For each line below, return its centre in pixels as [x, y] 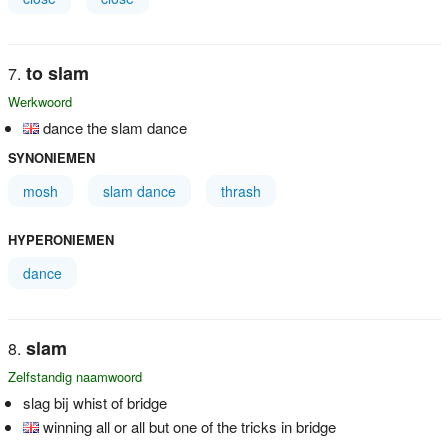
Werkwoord [39, 101]
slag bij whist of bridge [94, 402]
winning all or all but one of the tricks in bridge [189, 426]
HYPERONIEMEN [60, 239]
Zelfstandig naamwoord [74, 376]
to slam [57, 72]
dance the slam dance [114, 127]
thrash [240, 190]
